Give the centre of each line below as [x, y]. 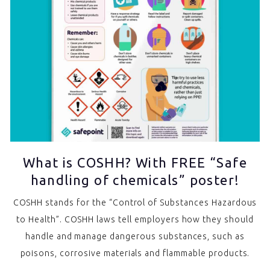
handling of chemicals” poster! [135, 180]
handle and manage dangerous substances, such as [135, 236]
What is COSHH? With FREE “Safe [135, 162]
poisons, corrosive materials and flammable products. [135, 253]
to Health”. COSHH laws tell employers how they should [135, 219]
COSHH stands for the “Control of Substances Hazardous [135, 202]
